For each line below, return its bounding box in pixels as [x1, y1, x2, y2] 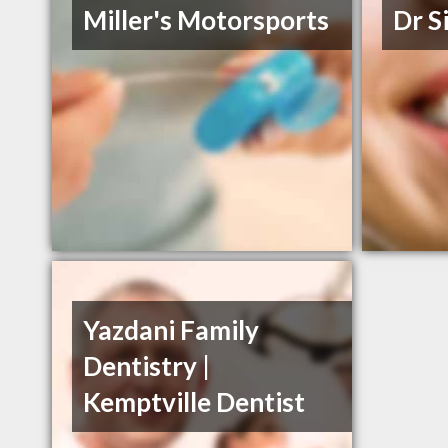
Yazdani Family [83, 314, 260, 347]
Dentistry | [83, 350, 211, 383]
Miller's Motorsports [83, 4, 330, 37]
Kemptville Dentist [83, 386, 306, 419]
